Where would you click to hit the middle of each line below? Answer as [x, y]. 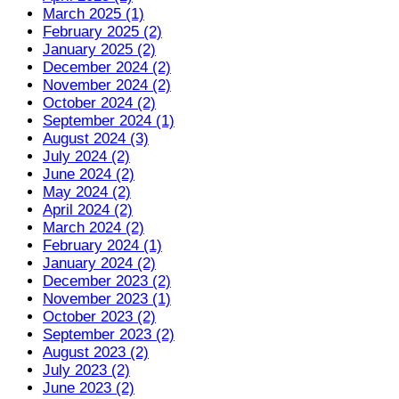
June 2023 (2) [89, 388]
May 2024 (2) [87, 192]
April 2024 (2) [88, 210]
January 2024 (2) [99, 264]
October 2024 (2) [99, 103]
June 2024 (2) [89, 175]
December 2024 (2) [107, 68]
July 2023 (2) [86, 370]
